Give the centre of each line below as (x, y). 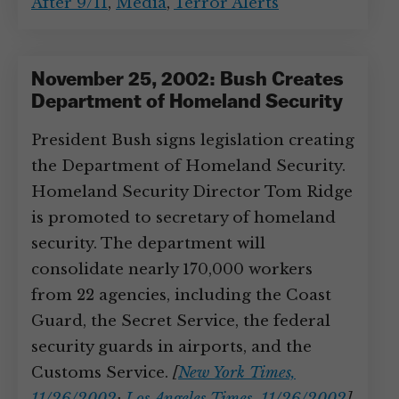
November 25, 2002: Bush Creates (187, 81)
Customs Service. (102, 373)
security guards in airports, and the (171, 347)
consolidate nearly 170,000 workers (172, 269)
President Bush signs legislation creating (193, 140)
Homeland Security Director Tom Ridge (192, 192)
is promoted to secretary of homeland (183, 218)
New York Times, (237, 373)
